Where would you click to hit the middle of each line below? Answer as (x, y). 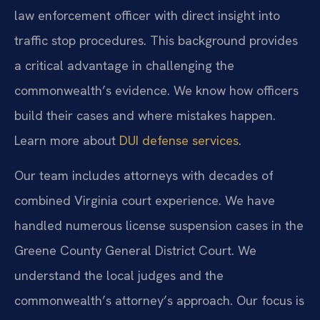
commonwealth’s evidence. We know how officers (156, 90)
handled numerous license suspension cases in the (159, 226)
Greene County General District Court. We (135, 251)
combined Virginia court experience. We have (145, 201)
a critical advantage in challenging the (124, 65)
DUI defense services (179, 140)
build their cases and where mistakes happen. (145, 115)
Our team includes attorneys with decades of (144, 176)
